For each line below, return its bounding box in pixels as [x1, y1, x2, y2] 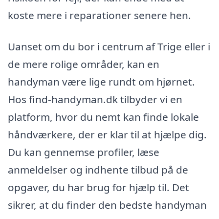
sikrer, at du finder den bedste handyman [8, 197, 207, 212]
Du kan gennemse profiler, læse [8, 145, 159, 159]
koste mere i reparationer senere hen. [8, 8, 191, 22]
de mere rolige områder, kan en [8, 57, 159, 71]
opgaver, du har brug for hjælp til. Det [8, 180, 189, 194]
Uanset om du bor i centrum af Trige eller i [8, 39, 210, 53]
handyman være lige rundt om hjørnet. [8, 74, 195, 88]
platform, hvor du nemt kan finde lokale [8, 109, 199, 124]
